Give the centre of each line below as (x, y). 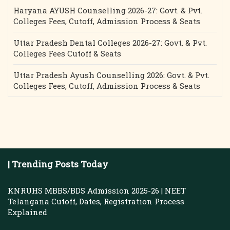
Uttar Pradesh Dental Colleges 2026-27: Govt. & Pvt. (110, 43)
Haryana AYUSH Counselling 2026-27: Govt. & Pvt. (108, 10)
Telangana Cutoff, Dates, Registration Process (96, 201)
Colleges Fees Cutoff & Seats (67, 53)
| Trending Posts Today (58, 164)
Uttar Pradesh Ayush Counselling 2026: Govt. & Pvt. (111, 75)
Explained (27, 212)
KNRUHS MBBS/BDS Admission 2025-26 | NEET (97, 190)
